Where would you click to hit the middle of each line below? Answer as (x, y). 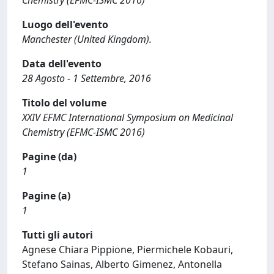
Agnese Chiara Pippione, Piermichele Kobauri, (128, 250)
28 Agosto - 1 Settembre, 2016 (87, 78)
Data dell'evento (62, 64)
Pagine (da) (49, 157)
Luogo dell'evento (65, 24)
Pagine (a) (46, 196)
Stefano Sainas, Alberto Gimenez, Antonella (122, 264)
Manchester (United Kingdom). (87, 39)
